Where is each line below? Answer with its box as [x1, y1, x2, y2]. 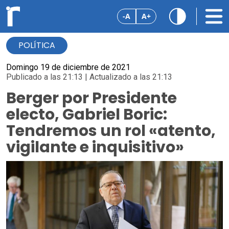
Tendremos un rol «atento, [6, 120, 216, 142]
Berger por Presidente [6, 87, 177, 109]
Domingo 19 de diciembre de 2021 [6, 62, 130, 72]
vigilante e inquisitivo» [6, 136, 184, 158]
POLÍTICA [18, 39, 55, 51]
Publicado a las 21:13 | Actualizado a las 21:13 [6, 72, 172, 82]
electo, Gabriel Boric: [6, 104, 167, 125]
